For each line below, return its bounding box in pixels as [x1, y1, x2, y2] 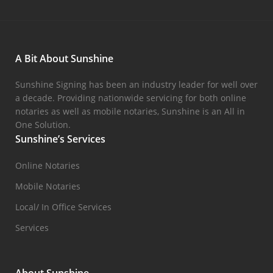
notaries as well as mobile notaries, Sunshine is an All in [15, 105, 245, 118]
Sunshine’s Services [15, 132, 105, 146]
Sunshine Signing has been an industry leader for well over [15, 79, 258, 91]
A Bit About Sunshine [15, 52, 113, 66]
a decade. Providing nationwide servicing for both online [15, 92, 246, 104]
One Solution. [15, 119, 71, 131]
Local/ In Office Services [15, 201, 112, 213]
